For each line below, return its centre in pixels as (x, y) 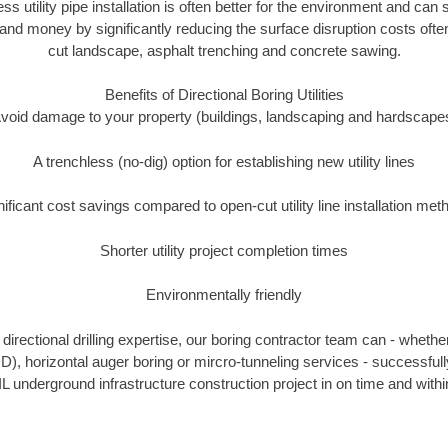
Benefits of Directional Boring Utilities (224, 95)
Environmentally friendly (224, 295)
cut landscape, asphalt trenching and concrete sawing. (224, 50)
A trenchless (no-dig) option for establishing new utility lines (224, 161)
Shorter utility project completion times (224, 250)
